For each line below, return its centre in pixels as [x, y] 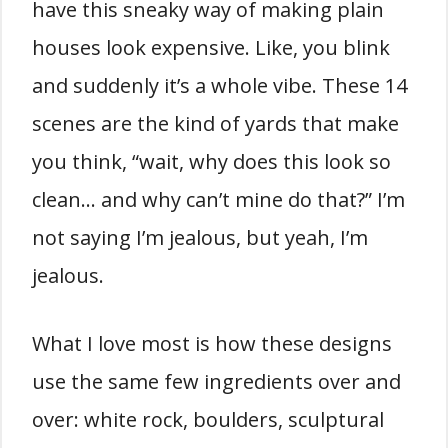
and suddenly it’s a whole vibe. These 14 [219, 85]
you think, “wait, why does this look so [211, 161]
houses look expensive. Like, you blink [211, 47]
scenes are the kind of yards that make [215, 123]
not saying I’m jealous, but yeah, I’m [200, 237]
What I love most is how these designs [212, 343]
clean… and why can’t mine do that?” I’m [218, 199]
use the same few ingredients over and [216, 381]
